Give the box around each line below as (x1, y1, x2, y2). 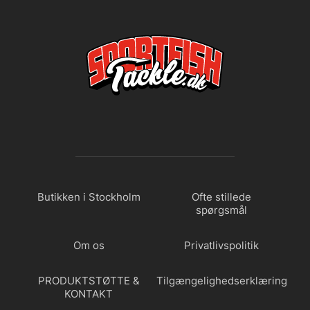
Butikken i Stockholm (37, 190, 140, 203)
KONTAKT (64, 287, 113, 300)
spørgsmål (196, 203, 247, 217)
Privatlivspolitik (184, 239, 259, 252)
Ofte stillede (192, 190, 251, 203)
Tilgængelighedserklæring (156, 274, 287, 287)
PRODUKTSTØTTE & (37, 274, 140, 287)
